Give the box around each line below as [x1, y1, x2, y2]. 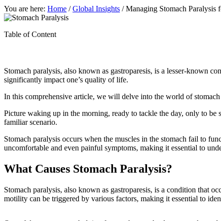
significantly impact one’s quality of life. [4, 75, 128, 84]
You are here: [4, 4, 47, 13]
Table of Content [4, 30, 56, 38]
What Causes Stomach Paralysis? [4, 162, 172, 175]
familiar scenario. [4, 117, 57, 126]
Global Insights [73, 4, 120, 13]
